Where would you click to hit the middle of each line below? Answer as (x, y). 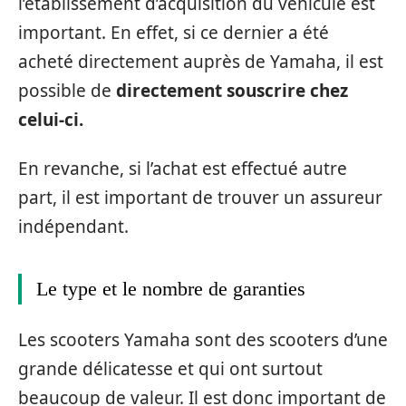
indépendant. (73, 227)
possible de (67, 90)
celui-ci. (51, 119)
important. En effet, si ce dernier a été (174, 32)
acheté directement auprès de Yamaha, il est (201, 61)
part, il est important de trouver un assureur (200, 198)
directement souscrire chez (232, 90)
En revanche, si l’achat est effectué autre (183, 169)
